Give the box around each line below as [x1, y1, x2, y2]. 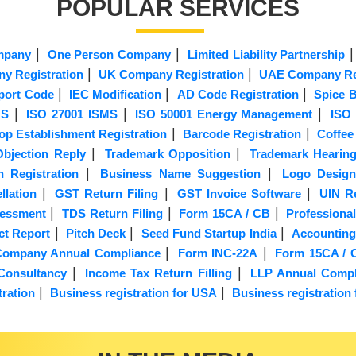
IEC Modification [68, 87, 162, 102]
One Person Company [47, 48, 172, 62]
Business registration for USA [50, 286, 218, 300]
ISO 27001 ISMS [26, 107, 118, 122]
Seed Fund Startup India [141, 226, 277, 241]
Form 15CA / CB [179, 207, 270, 221]
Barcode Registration [183, 127, 302, 141]
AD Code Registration [176, 87, 299, 102]
